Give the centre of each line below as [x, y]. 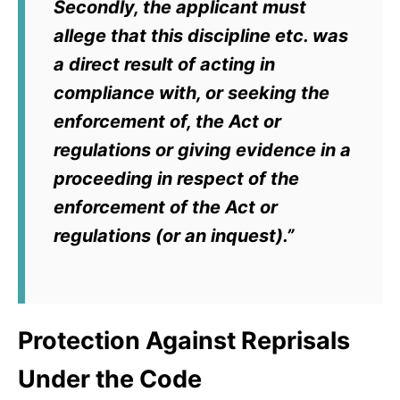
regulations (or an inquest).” [174, 236]
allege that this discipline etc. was [201, 36]
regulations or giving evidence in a [202, 150]
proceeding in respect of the [176, 179]
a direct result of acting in [164, 65]
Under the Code [110, 379]
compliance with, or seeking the [192, 93]
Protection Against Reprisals [184, 341]
